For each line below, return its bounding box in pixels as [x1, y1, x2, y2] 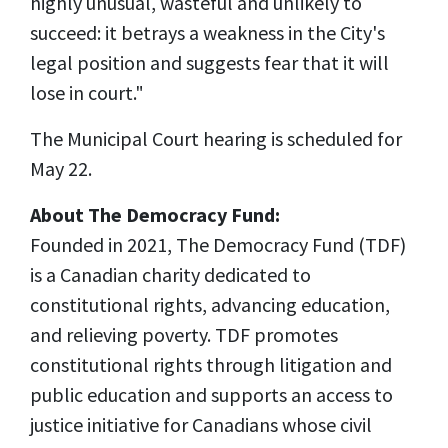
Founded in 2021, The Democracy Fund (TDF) [30, 231, 406, 257]
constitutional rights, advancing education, [30, 291, 390, 317]
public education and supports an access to [30, 381, 393, 407]
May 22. [30, 155, 92, 181]
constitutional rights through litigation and [30, 351, 392, 377]
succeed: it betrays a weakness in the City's [30, 19, 385, 45]
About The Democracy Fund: [30, 201, 280, 227]
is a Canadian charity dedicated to [30, 261, 311, 287]
